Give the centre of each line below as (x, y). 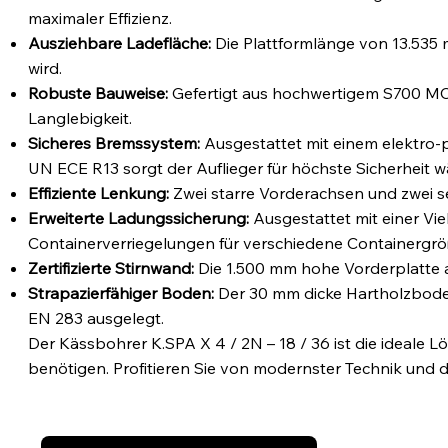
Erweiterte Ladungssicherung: (139, 218)
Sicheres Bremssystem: (114, 143)
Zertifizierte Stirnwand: (111, 268)
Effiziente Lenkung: (99, 193)
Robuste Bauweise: (98, 93)
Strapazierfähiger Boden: (121, 293)
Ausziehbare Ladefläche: (120, 43)
